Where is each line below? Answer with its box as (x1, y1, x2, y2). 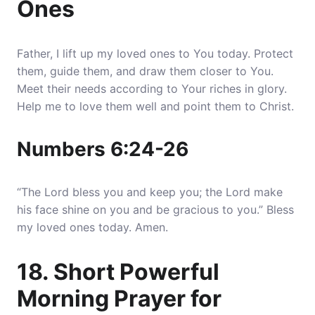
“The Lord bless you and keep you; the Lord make (17, 185, 283, 199)
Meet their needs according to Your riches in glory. (17, 82, 287, 96)
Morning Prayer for (17, 285, 221, 312)
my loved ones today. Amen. (17, 220, 168, 234)
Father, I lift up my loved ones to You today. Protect (17, 46, 293, 60)
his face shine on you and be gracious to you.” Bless (17, 202, 294, 217)
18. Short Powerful (17, 258, 219, 285)
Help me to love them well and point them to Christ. (17, 99, 294, 113)
